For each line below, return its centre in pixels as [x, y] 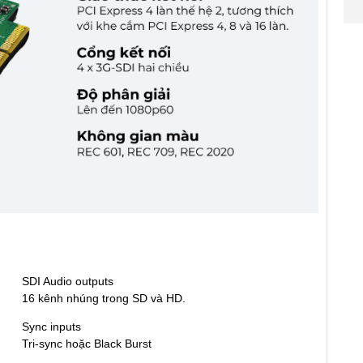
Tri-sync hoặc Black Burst [87, 343]
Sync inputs [51, 326]
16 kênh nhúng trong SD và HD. [104, 298]
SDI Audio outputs [68, 281]
